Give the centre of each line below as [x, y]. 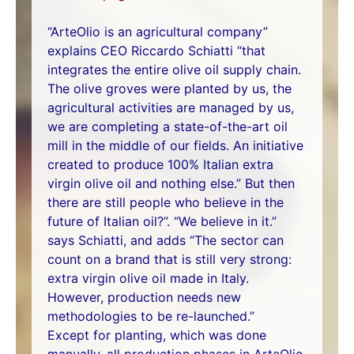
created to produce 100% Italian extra [160, 164]
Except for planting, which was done [157, 335]
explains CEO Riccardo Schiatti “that [156, 50]
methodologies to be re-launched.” [151, 316]
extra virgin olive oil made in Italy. [148, 278]
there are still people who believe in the [166, 202]
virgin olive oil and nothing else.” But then [171, 183]
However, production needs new [144, 297]
